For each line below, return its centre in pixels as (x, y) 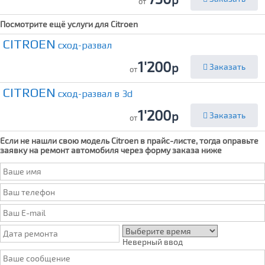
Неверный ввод (152, 241)
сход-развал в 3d (94, 93)
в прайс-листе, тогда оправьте (198, 140)
